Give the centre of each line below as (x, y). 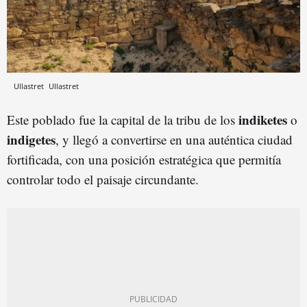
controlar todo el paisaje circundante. (103, 179)
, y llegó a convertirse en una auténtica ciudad (174, 139)
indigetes (31, 139)
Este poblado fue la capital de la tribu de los (123, 119)
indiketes (263, 119)
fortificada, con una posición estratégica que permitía (144, 159)
